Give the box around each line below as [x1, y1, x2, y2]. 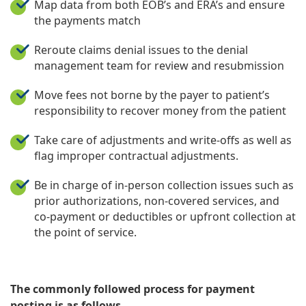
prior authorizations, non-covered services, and [34, 193, 279, 208]
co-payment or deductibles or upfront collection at [34, 208, 296, 224]
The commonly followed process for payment [10, 281, 255, 296]
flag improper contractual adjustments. [34, 148, 238, 163]
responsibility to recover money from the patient [34, 102, 286, 118]
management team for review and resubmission [34, 57, 284, 73]
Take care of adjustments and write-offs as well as [34, 132, 292, 148]
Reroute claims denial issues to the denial [34, 42, 248, 57]
